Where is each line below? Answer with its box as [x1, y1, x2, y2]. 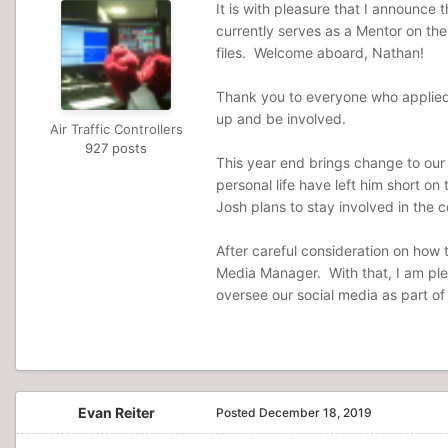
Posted [216, 405, 259, 420]
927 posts [85, 140, 147, 156]
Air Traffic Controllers [49, 121, 183, 137]
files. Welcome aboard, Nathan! [216, 44, 424, 61]
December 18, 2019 [259, 405, 372, 420]
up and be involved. [216, 110, 350, 127]
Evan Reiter [77, 404, 155, 421]
